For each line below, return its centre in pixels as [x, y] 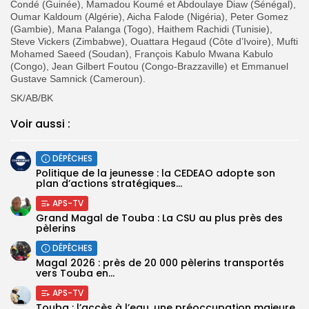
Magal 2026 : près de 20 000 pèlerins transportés [160, 262]
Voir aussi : [40, 123]
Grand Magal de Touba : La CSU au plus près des [159, 218]
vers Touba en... [75, 273]
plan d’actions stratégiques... [109, 183]
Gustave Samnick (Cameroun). [78, 78]
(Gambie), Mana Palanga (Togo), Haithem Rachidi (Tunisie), [141, 29]
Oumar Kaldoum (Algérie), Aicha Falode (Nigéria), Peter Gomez [149, 16]
